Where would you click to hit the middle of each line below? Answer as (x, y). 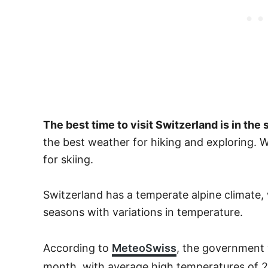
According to (77, 248)
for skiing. (68, 159)
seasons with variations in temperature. (143, 212)
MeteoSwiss (144, 248)
